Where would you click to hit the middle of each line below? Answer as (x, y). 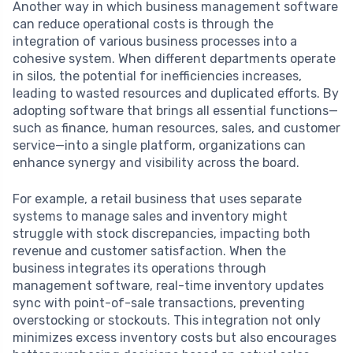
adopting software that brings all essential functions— (175, 110)
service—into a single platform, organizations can (159, 145)
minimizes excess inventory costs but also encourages (175, 337)
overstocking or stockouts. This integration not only (167, 320)
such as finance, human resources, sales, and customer (176, 128)
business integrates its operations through (139, 268)
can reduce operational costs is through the (143, 24)
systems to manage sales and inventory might (150, 216)
